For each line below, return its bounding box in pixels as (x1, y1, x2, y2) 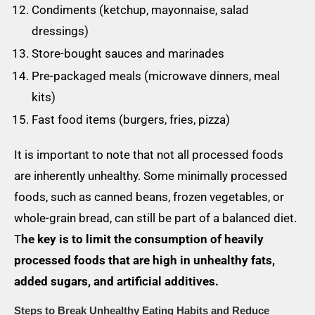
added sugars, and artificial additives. (14, 274, 219, 288)
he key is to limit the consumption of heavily (21, 232, 264, 246)
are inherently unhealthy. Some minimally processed (14, 169, 288, 183)
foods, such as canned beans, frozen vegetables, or (14, 190, 284, 204)
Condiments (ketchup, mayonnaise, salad (32, 3, 249, 17)
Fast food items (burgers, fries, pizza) (32, 112, 230, 127)
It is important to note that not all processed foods (14, 148, 283, 162)
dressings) (32, 24, 89, 38)
